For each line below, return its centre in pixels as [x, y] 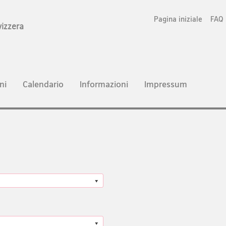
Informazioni [104, 84]
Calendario [43, 84]
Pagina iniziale [178, 19]
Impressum [166, 84]
